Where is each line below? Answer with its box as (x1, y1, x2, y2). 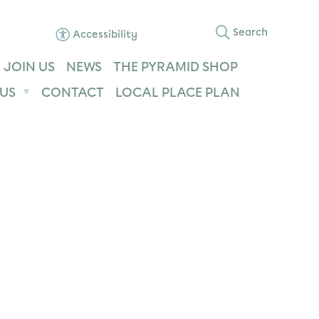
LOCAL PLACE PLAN (115, 85, 240, 100)
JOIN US (3, 59, 55, 75)
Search (232, 26, 268, 38)
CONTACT (41, 85, 104, 100)
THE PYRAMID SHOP (113, 59, 238, 75)
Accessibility (73, 28, 138, 41)
